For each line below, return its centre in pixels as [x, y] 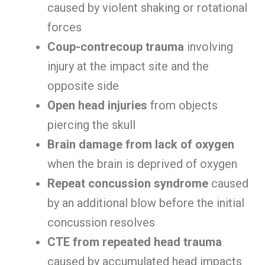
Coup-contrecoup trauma [116, 47]
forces [64, 27]
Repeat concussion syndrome [128, 183]
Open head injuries [97, 105]
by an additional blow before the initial [146, 203]
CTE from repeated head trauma [135, 242]
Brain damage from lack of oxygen [141, 144]
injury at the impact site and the [128, 66]
